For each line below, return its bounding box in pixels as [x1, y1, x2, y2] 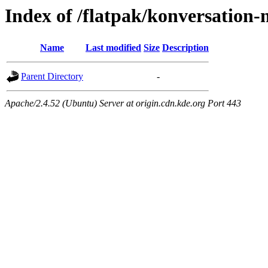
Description [162, 42, 209, 53]
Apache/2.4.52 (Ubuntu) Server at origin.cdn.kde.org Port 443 [5, 98, 241, 109]
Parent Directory [21, 71, 83, 82]
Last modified [86, 42, 141, 53]
